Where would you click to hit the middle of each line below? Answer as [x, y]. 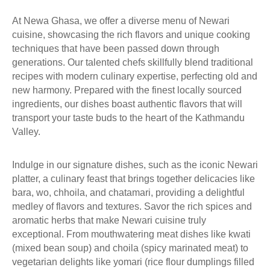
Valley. [26, 132]
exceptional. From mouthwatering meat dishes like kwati [131, 234]
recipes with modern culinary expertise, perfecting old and [135, 76]
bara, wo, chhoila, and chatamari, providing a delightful [128, 193]
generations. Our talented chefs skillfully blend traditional [133, 62]
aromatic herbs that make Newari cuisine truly [109, 220]
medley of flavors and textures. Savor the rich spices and [132, 206]
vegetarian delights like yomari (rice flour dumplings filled [133, 262]
